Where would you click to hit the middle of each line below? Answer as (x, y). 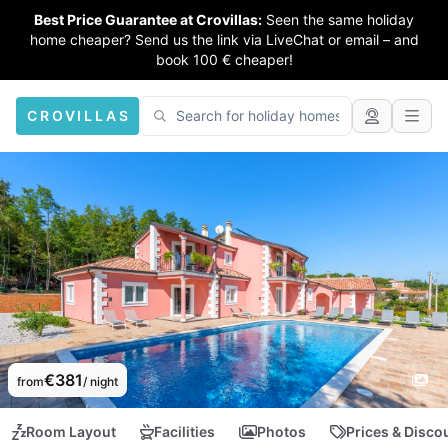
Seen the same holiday (340, 19)
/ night (100, 381)
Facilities (184, 431)
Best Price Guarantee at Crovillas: (148, 19)
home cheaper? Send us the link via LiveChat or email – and (224, 39)
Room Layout (71, 431)
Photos (281, 431)
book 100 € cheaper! (224, 59)
